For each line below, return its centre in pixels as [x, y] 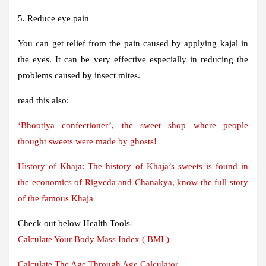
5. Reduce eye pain [53, 18]
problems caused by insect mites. [79, 75]
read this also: [43, 100]
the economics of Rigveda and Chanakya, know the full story [133, 182]
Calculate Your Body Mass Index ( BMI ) [94, 239]
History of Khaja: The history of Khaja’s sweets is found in [133, 166]
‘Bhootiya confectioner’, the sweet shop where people [133, 125]
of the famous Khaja [56, 198]
